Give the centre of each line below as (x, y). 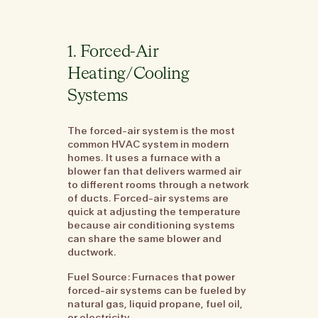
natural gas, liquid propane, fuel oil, (155, 304)
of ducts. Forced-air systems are (148, 198)
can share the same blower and (145, 238)
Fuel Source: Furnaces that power (152, 277)
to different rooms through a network (159, 184)
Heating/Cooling (128, 74)
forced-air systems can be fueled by (157, 291)
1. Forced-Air (113, 52)
